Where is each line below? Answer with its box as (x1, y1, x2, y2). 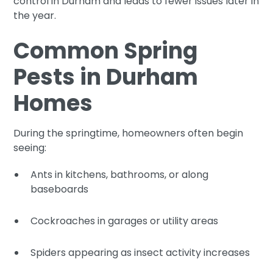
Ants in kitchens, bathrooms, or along (30, 167, 209, 182)
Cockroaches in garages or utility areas (30, 213, 219, 228)
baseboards (30, 182, 89, 196)
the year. (13, 8, 57, 23)
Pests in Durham (13, 61, 199, 93)
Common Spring (13, 35, 198, 66)
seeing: (13, 140, 47, 155)
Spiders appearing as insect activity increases (30, 245, 250, 260)
